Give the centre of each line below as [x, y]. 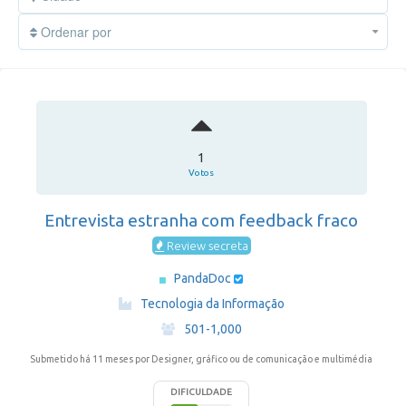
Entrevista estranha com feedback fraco [201, 220]
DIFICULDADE [201, 392]
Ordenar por [74, 32]
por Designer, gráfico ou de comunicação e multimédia [254, 359]
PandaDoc [204, 278]
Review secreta [206, 246]
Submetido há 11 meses [82, 359]
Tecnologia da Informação [212, 304]
